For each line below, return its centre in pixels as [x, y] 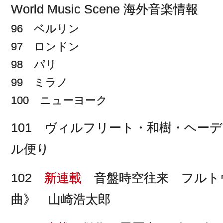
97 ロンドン [45, 46]
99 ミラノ [40, 82]
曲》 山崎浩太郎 [61, 199]
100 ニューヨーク [59, 100]
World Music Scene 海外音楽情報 [105, 9]
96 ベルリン [45, 28]
